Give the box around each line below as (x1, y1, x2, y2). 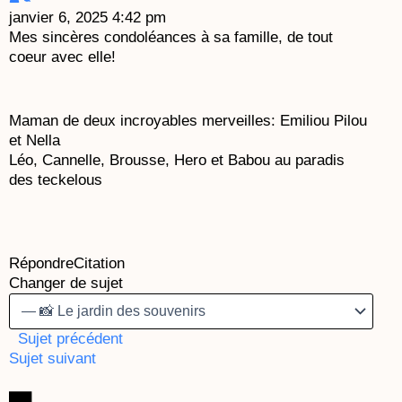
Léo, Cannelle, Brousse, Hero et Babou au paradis (9, 152, 345, 170)
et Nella (9, 132, 60, 150)
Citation (74, 255, 125, 273)
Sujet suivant (9, 350, 105, 368)
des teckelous (9, 171, 102, 189)
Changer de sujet (9, 275, 123, 293)
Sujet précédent (9, 330, 123, 348)
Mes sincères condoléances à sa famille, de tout (9, 29, 333, 47)
